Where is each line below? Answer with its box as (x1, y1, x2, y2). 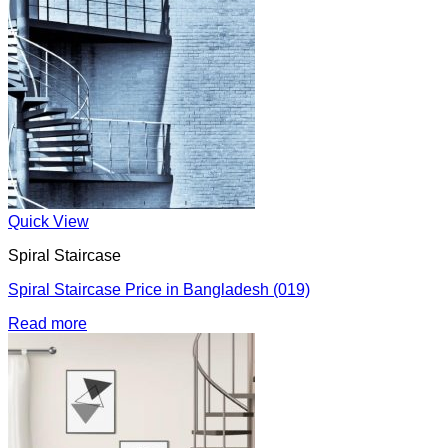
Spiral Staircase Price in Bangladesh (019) (8, 281, 310, 298)
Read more (8, 315, 87, 332)
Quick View (8, 213, 89, 230)
